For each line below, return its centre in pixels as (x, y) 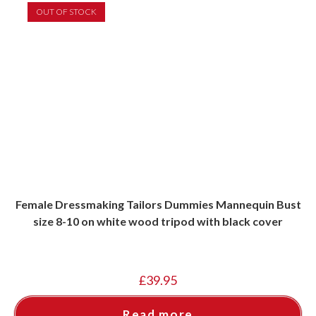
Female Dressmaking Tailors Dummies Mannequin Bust (158, 205)
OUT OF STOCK (66, 12)
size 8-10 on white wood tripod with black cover (158, 221)
